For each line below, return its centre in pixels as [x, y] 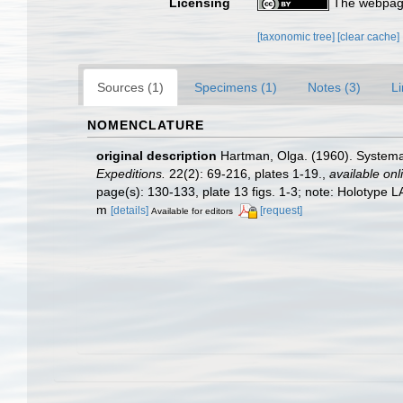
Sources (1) [130, 87]
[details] [130, 210]
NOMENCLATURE [146, 125]
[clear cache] [369, 36]
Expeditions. [131, 173]
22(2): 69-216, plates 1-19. [244, 173]
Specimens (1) [236, 87]
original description [157, 155]
